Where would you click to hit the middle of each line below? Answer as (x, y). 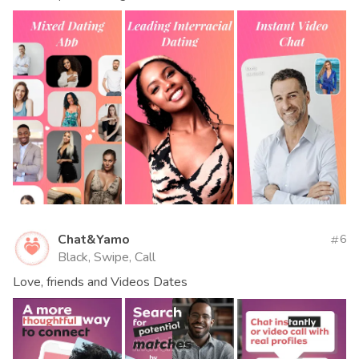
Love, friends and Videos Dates (100, 282)
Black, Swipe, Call (107, 257)
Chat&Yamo (94, 239)
